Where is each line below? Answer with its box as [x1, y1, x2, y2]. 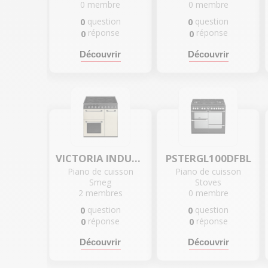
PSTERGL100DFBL [165, 151, 251, 165]
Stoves [195, 176, 222, 188]
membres [85, 187, 123, 199]
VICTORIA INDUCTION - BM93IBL [131, 151, 141, 165]
